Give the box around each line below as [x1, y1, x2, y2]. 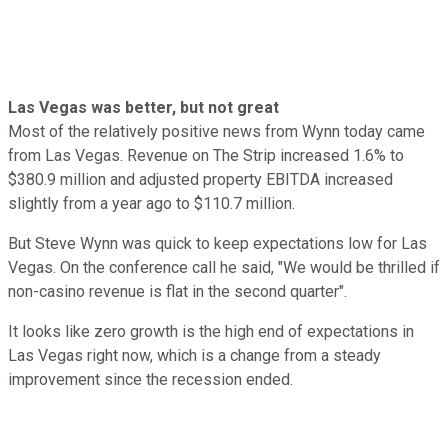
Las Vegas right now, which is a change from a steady [8, 345, 381, 365]
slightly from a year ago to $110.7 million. [8, 193, 295, 213]
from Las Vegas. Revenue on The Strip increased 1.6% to [8, 145, 404, 165]
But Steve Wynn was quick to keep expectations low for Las [8, 233, 427, 253]
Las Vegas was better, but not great [8, 97, 279, 117]
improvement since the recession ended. [8, 369, 293, 389]
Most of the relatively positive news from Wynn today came [8, 121, 425, 141]
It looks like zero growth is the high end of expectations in [8, 321, 414, 341]
